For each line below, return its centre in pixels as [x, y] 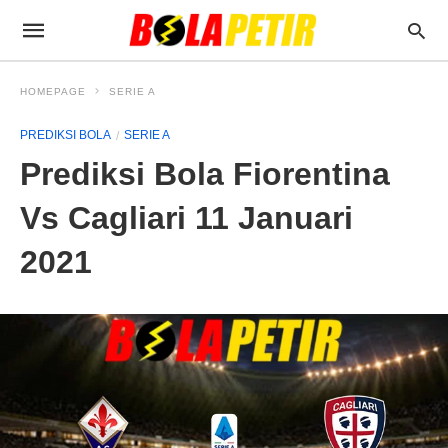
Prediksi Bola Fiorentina [205, 174]
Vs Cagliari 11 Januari [186, 218]
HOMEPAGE [53, 91]
